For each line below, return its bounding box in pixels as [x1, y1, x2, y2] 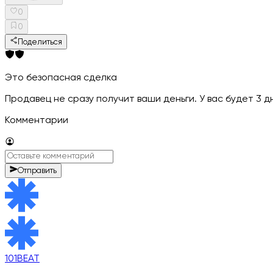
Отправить [18, 166, 57, 175]
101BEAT [5, 253, 40, 264]
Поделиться [18, 38, 63, 46]
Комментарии [5, 115, 68, 126]
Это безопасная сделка [5, 73, 117, 83]
